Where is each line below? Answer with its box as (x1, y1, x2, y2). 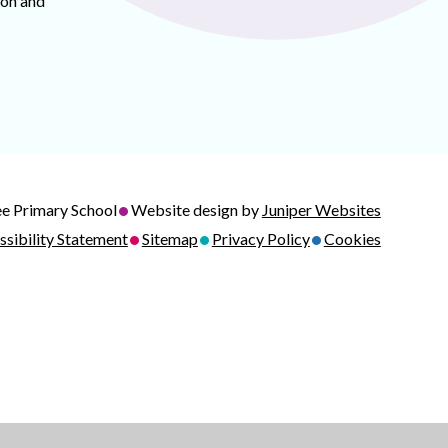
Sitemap (141, 228, 198, 248)
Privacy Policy (211, 228, 310, 248)
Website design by (130, 199, 262, 219)
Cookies (323, 228, 381, 248)
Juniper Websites (261, 199, 381, 219)
